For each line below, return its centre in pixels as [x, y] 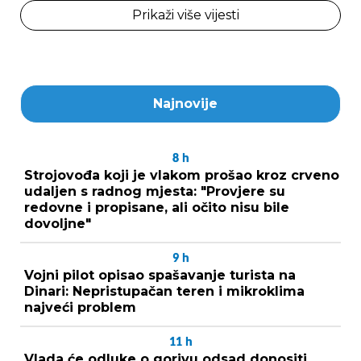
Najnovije [185, 103]
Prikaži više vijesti [185, 15]
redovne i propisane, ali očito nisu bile [157, 207]
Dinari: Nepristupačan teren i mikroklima [164, 291]
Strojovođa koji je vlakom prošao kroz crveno [182, 175]
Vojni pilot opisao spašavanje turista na [160, 275]
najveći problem [80, 307]
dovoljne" [58, 223]
